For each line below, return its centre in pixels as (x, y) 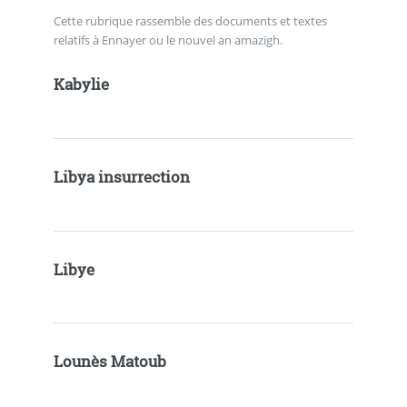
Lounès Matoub (109, 362)
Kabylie (81, 85)
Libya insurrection (121, 178)
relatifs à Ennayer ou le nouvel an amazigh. (168, 40)
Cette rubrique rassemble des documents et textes (190, 20)
